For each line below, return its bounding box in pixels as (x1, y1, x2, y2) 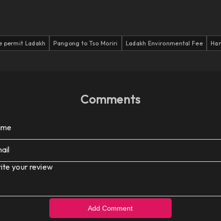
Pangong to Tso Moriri (53, 39, 118, 47)
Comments (80, 92, 141, 107)
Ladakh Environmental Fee (125, 39, 203, 47)
